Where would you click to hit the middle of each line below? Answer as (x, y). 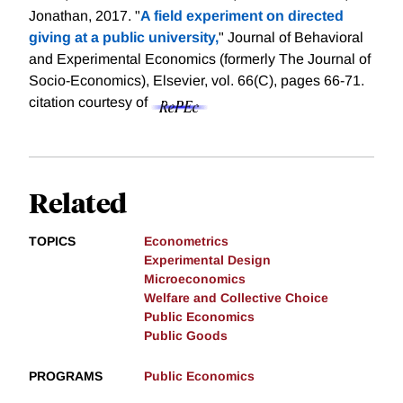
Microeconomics (195, 279)
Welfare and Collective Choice (236, 298)
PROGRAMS (66, 376)
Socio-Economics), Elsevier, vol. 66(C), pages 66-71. (197, 81)
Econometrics (186, 242)
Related (78, 202)
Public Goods (186, 336)
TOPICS (52, 242)
